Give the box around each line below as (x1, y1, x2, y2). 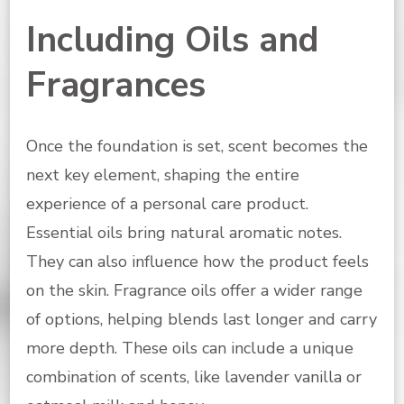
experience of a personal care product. (26, 192, 308, 215)
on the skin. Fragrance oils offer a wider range (26, 279, 363, 301)
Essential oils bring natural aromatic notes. (26, 221, 342, 243)
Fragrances (26, 60, 206, 109)
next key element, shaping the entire (26, 163, 299, 186)
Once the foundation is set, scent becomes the (26, 134, 368, 157)
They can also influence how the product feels (26, 250, 369, 272)
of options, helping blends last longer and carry (26, 308, 377, 330)
